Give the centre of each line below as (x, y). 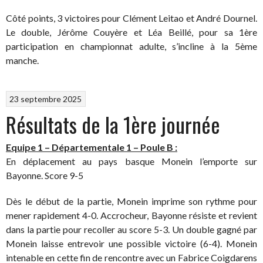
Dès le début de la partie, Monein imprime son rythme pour (131, 201)
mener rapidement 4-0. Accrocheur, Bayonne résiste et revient (131, 215)
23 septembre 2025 (46, 99)
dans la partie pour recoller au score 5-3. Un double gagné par (131, 229)
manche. (22, 60)
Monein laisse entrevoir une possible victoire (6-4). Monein (131, 243)
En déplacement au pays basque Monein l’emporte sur (131, 161)
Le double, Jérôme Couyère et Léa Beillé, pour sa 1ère (131, 32)
